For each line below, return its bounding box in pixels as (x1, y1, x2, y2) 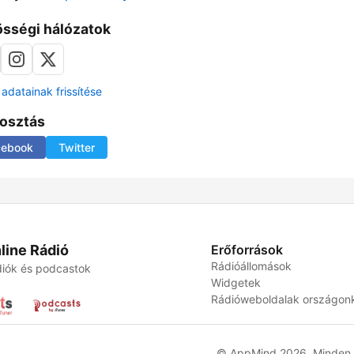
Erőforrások (211, 242, 284, 258)
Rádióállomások (211, 259, 292, 273)
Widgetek (211, 276, 262, 290)
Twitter (58, 141, 95, 155)
